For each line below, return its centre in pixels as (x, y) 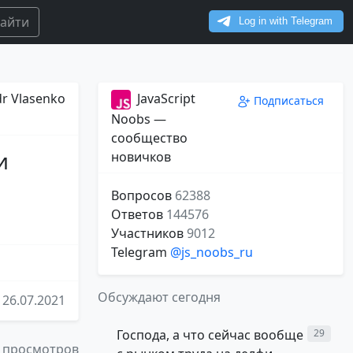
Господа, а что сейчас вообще (210, 335)
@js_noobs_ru (212, 253)
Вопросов (143, 196)
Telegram (141, 253)
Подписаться (289, 100)
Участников (149, 234)
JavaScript (166, 98)
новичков (141, 157)
